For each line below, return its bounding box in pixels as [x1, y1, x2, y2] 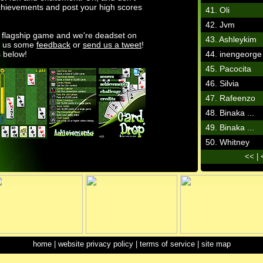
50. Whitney [205, 137, 249, 147]
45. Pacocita [205, 64, 251, 73]
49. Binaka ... [205, 123, 254, 132]
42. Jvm [205, 20, 235, 29]
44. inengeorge [205, 49, 262, 59]
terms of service [139, 240, 195, 248]
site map [201, 240, 231, 248]
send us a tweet [83, 40, 141, 49]
